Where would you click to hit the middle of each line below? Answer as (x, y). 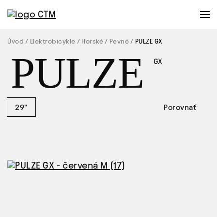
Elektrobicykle (53, 41)
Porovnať (180, 107)
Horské (92, 41)
